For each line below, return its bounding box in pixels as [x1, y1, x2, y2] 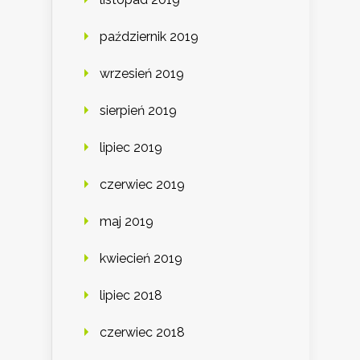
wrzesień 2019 [100, 66, 184, 82]
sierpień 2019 [100, 103, 177, 119]
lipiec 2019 [100, 140, 162, 156]
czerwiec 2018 [100, 325, 185, 341]
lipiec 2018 [100, 288, 162, 304]
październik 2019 [100, 29, 198, 45]
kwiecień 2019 [100, 251, 182, 267]
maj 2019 [100, 214, 153, 230]
